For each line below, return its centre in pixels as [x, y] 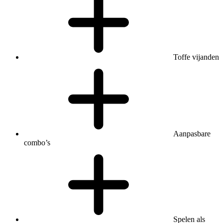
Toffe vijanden [196, 57]
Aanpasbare [192, 133]
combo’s [37, 142]
